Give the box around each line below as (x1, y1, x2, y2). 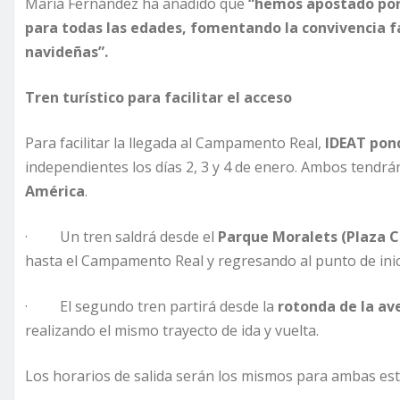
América (25, 181, 85, 202)
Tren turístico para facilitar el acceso (25, 87, 292, 108)
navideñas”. (25, 42, 108, 62)
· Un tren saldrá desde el (25, 227, 218, 247)
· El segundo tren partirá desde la (25, 296, 278, 317)
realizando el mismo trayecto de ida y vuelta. (25, 321, 319, 341)
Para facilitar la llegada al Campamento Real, (25, 133, 325, 154)
